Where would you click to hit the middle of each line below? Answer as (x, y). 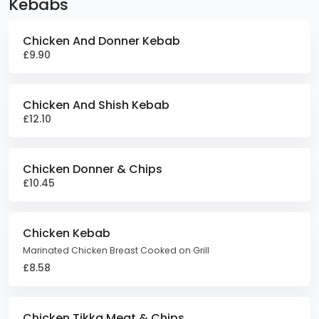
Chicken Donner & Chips (93, 169)
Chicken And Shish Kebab (96, 105)
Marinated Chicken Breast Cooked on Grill (116, 250)
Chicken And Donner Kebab (101, 41)
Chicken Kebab (67, 233)
